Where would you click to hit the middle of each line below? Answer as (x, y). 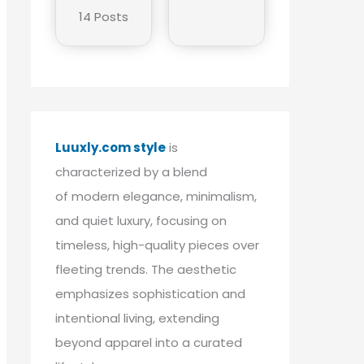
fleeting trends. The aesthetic (146, 269)
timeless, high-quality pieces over (157, 245)
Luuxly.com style (110, 147)
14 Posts (104, 16)
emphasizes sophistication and (150, 293)
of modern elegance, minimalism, (156, 196)
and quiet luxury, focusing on (141, 220)
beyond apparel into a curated (149, 342)
